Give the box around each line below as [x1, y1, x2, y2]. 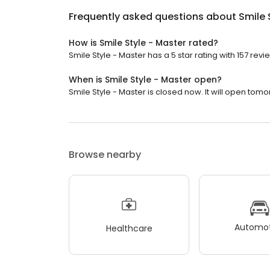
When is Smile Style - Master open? [69, 74, 222, 86]
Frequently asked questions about [69, 10, 239, 24]
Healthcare [105, 222, 152, 234]
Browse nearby [69, 148, 141, 162]
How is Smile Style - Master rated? [69, 37, 218, 49]
